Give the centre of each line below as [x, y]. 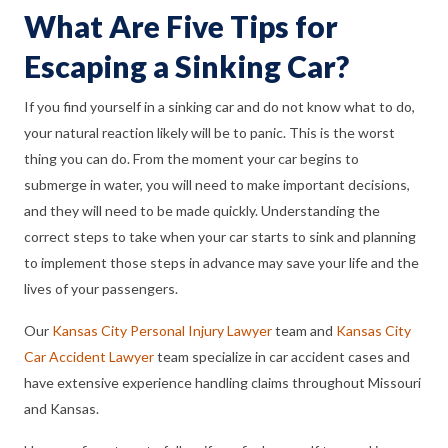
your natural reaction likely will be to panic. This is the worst [209, 132]
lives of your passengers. [101, 288]
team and [304, 330]
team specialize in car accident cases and [282, 356]
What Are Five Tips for [181, 25]
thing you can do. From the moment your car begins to [191, 158]
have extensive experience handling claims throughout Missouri [222, 382]
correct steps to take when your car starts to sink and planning [220, 236]
